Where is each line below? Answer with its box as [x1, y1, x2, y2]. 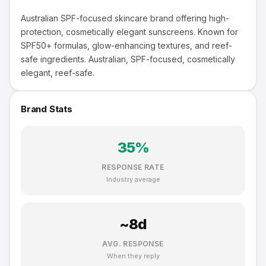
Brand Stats [21, 103, 72, 115]
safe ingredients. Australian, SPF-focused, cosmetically [21, 54, 235, 64]
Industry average [106, 175, 160, 183]
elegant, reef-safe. [21, 68, 94, 78]
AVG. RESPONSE [102, 239, 164, 248]
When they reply [106, 252, 160, 260]
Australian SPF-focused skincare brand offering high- [21, 13, 229, 23]
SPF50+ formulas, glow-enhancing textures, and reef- [21, 40, 232, 50]
